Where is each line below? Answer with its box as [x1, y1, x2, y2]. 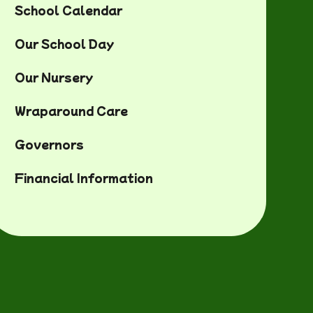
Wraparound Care [14, 102, 128, 119]
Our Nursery [14, 68, 94, 85]
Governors [14, 136, 84, 152]
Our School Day [14, 35, 115, 52]
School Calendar [14, 1, 122, 18]
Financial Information [14, 169, 153, 186]
